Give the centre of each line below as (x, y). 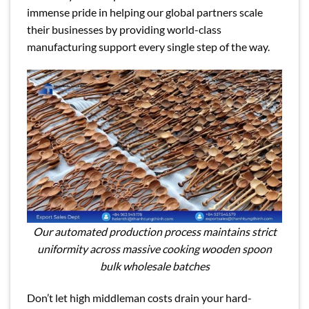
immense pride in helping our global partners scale (145, 12)
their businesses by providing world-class (124, 30)
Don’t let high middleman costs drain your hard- (139, 297)
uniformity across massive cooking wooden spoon (154, 248)
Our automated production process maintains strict (154, 231)
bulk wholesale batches (154, 266)
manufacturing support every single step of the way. (148, 47)
